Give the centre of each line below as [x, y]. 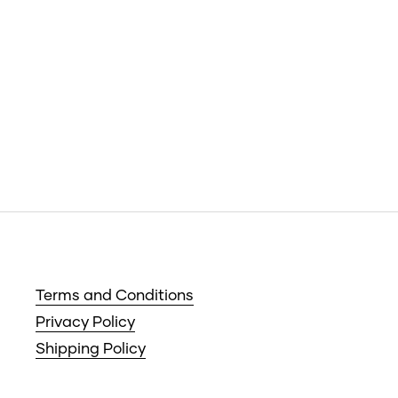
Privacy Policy [85, 321]
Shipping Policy [91, 347]
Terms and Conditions [115, 294]
